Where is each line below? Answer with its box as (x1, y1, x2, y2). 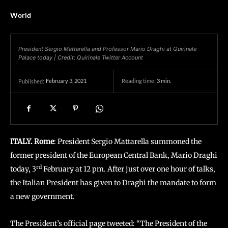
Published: (18, 78, 44, 84)
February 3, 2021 (46, 77, 87, 84)
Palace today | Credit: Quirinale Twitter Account (18, 54, 143, 61)
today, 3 (10, 164, 36, 174)
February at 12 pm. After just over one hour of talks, (42, 164, 215, 174)
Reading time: (122, 77, 157, 84)
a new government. (10, 192, 75, 201)
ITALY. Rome (10, 137, 54, 146)
